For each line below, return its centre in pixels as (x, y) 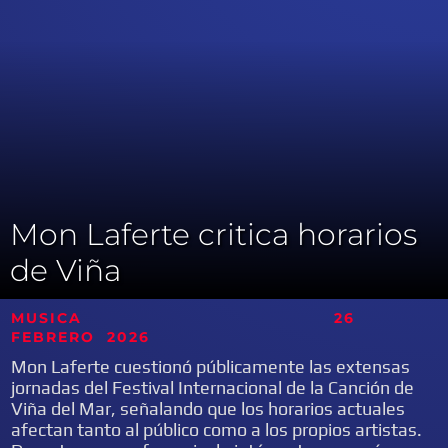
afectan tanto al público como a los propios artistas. (217, 429)
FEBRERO (53, 337)
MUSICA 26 (183, 318)
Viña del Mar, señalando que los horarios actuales (208, 408)
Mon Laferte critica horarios (213, 234)
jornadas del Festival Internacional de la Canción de (213, 387)
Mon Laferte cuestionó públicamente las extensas (211, 366)
